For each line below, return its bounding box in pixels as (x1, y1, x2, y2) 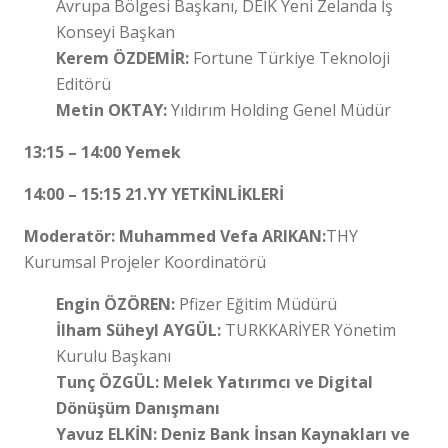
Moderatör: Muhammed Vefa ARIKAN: (24, 224, 326, 247)
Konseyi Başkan (56, 20, 175, 43)
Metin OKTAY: (56, 98, 171, 121)
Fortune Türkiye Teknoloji (193, 46, 390, 69)
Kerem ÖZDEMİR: (56, 46, 193, 69)
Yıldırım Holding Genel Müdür (171, 98, 391, 121)
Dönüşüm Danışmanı (56, 396, 220, 419)
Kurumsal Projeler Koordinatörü (24, 250, 266, 273)
